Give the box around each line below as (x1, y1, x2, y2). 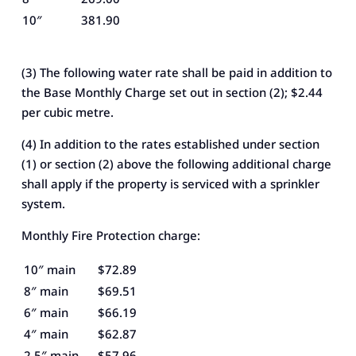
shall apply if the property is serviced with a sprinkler (21, 175, 319, 192)
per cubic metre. (21, 103, 114, 120)
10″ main (23, 261, 75, 277)
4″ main (23, 325, 68, 342)
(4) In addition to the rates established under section (21, 135, 319, 152)
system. (21, 195, 65, 211)
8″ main (23, 282, 68, 299)
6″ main (23, 304, 68, 320)
